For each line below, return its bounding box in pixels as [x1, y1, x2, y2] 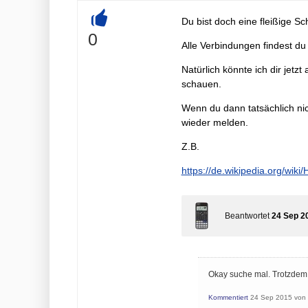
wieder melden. [181, 117, 248, 128]
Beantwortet [224, 211, 269, 221]
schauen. [181, 78, 221, 89]
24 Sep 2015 [250, 294, 292, 301]
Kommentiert [208, 294, 248, 301]
